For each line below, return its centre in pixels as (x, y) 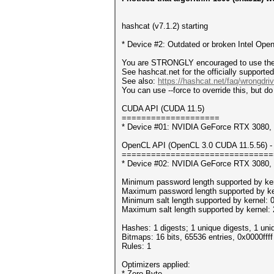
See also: (140, 81)
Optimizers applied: (156, 265)
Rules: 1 (136, 246)
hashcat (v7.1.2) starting (165, 26)
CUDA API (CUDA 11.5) (163, 109)
